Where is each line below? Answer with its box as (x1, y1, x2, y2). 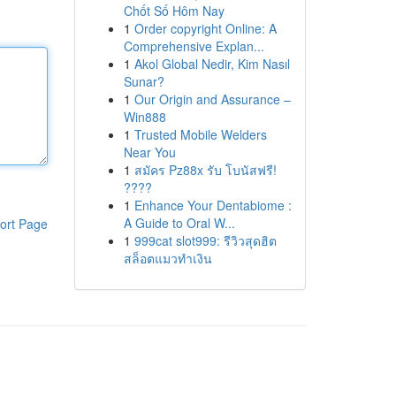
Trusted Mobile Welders (133, 126, 267, 143)
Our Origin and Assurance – (133, 90, 291, 108)
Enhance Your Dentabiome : (133, 196, 292, 214)
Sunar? (123, 72, 164, 90)
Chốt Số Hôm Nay (123, 2, 225, 19)
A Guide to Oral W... (123, 214, 235, 232)
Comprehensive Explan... (123, 37, 264, 55)
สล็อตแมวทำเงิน (123, 249, 212, 267)
